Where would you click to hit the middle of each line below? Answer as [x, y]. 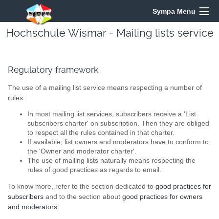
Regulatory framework [53, 70]
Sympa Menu [174, 11]
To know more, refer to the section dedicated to [82, 186]
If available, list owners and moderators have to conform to [118, 142]
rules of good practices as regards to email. [94, 170]
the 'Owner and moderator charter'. [82, 152]
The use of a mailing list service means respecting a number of [105, 88]
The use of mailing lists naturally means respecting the [111, 161]
